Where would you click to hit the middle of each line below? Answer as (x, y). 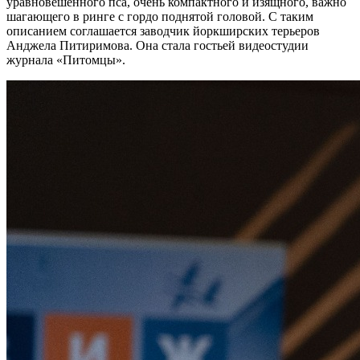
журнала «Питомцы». (66, 59)
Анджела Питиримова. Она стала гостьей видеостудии (157, 45)
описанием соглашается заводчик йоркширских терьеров (163, 31)
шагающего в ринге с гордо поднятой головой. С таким (160, 16)
